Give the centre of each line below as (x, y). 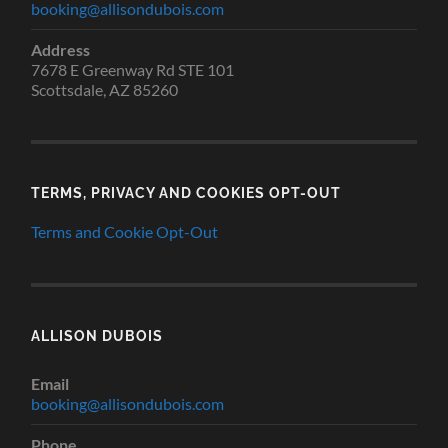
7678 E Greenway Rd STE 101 (133, 69)
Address (61, 49)
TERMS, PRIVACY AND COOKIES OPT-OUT (186, 192)
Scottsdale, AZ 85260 (105, 89)
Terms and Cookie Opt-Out (125, 231)
